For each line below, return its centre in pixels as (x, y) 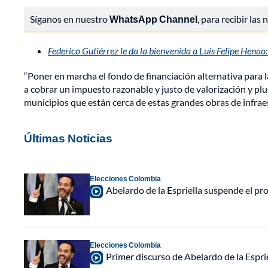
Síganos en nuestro (70, 19)
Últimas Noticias (68, 138)
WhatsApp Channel (153, 19)
